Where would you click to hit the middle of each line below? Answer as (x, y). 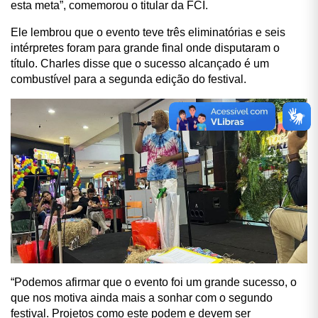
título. (26, 63)
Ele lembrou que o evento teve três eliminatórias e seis (148, 32)
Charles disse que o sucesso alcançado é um (155, 63)
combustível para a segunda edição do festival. (128, 79)
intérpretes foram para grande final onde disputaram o (145, 48)
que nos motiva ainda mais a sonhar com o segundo (142, 298)
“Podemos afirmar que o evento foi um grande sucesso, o (154, 283)
